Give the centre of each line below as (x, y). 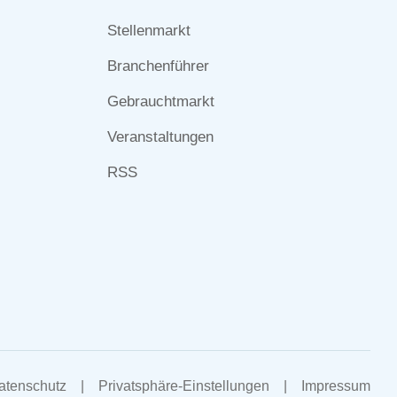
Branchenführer (158, 66)
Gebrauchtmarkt (161, 101)
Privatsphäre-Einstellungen (184, 385)
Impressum (336, 385)
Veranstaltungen (160, 137)
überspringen (149, 19)
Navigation (212, 382)
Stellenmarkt (149, 31)
